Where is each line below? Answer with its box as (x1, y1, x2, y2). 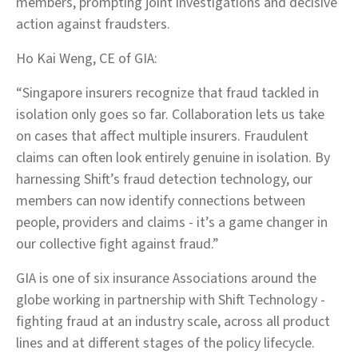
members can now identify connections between (16, 191, 305, 211)
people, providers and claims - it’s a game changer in (16, 213, 328, 233)
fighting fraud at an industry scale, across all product (16, 312, 330, 332)
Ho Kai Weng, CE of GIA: (16, 49, 157, 69)
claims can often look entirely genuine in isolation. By (16, 148, 330, 168)
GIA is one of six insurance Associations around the (16, 268, 316, 288)
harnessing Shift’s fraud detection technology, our (16, 169, 312, 189)
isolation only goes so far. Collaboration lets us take (16, 105, 324, 125)
